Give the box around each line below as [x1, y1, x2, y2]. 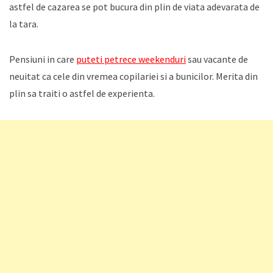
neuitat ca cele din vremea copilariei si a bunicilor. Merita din [9, 69, 258, 82]
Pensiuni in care [9, 52, 76, 65]
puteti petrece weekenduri [76, 52, 186, 65]
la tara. [9, 17, 38, 30]
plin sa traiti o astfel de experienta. [9, 87, 155, 99]
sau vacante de [186, 52, 248, 65]
